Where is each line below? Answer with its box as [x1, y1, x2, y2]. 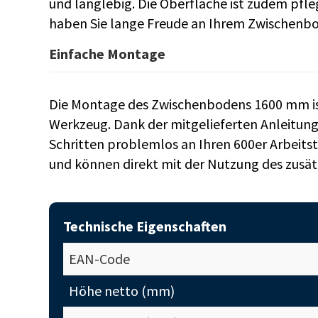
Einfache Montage [48, 45, 165, 62]
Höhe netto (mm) [68, 282, 175, 300]
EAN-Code [68, 250, 130, 268]
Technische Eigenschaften [62, 217, 226, 235]
